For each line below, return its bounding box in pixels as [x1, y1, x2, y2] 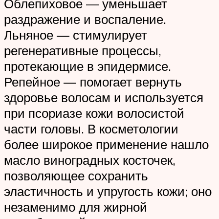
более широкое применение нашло [4, 136, 209, 153]
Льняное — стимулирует [4, 27, 147, 43]
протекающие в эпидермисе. [4, 58, 171, 74]
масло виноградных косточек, [4, 152, 175, 168]
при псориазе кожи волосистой [4, 105, 184, 121]
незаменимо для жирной [4, 199, 147, 215]
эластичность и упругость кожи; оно [4, 183, 212, 199]
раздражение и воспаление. [4, 11, 166, 27]
